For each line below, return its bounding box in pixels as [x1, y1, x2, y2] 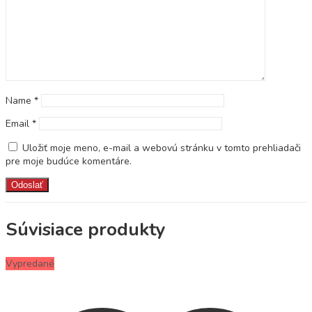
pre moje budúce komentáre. [6, 154, 132, 168]
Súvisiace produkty [6, 217, 166, 242]
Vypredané [6, 257, 54, 270]
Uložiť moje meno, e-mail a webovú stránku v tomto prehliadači [22, 141, 301, 155]
